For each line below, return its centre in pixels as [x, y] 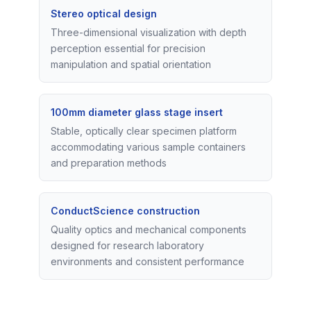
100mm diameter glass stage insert [137, 112]
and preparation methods [109, 162]
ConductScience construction [125, 210]
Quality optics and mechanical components [149, 229]
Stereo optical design [104, 13]
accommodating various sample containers [148, 146]
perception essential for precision [128, 48]
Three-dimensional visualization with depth [149, 32]
